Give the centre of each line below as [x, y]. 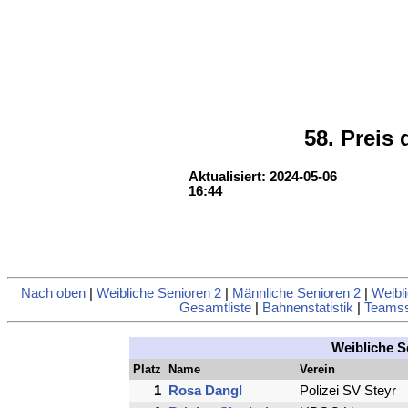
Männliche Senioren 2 [296, 293]
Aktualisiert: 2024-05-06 [266, 177]
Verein [317, 369]
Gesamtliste [215, 307]
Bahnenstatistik [307, 307]
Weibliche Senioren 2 [158, 293]
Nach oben [53, 293]
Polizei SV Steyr [347, 390]
